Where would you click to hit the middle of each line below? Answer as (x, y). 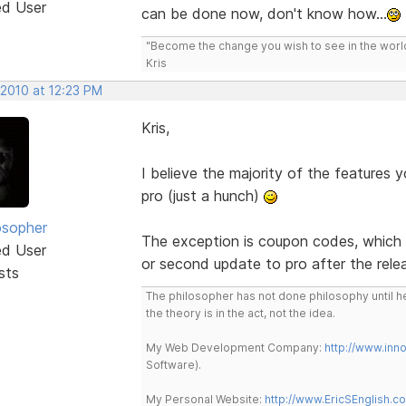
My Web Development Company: (235, 347)
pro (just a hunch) (202, 195)
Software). (173, 364)
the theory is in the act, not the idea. (240, 313)
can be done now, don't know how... (264, 13)
